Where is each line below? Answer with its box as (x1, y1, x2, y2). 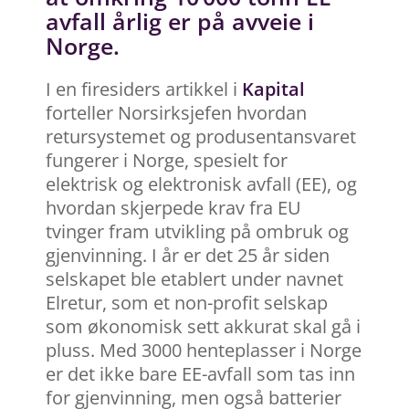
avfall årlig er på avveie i (46, 5, 314, 37)
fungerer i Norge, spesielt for (46, 147, 288, 173)
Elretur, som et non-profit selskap (46, 289, 328, 315)
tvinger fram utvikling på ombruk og (46, 218, 349, 244)
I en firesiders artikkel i (46, 76, 242, 101)
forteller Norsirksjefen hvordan (46, 100, 307, 125)
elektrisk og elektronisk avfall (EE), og (46, 171, 357, 196)
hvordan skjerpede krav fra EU (46, 194, 301, 220)
